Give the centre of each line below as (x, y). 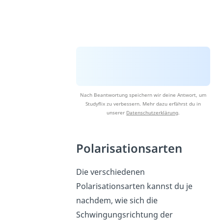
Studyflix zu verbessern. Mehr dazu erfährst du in (143, 103)
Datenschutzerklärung (152, 112)
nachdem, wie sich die (117, 200)
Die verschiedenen (111, 172)
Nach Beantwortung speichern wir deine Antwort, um (143, 95)
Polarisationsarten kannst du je (135, 186)
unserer (117, 112)
